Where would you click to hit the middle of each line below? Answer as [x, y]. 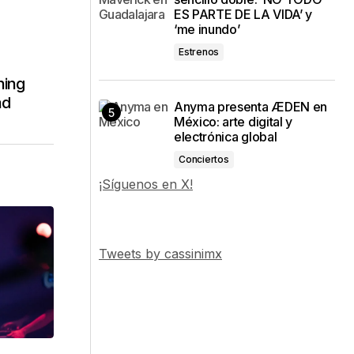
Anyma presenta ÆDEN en [250, 107]
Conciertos [204, 159]
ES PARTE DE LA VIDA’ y [243, 14]
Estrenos [199, 52]
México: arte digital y [233, 122]
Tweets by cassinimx [160, 254]
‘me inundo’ [207, 29]
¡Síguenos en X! [146, 184]
